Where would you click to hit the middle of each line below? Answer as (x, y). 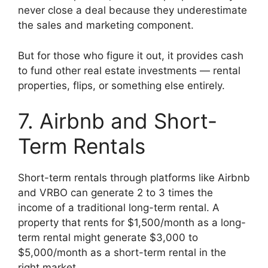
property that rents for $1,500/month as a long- (132, 223)
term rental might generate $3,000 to (108, 238)
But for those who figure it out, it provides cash (131, 55)
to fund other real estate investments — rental (129, 70)
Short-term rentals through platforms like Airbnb (134, 178)
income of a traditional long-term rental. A (119, 208)
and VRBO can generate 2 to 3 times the (115, 193)
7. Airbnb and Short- (118, 121)
